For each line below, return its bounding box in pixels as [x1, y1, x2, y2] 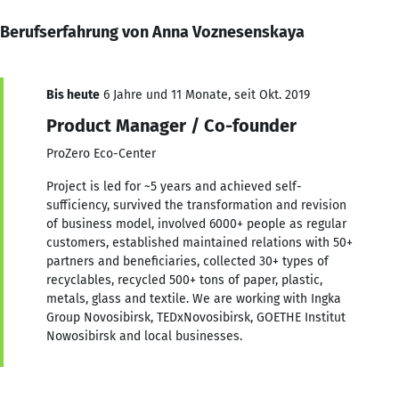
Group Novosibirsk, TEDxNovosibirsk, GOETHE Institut [46, 309, 346, 325]
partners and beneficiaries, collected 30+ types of [46, 253, 329, 269]
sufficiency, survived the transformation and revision [46, 197, 346, 213]
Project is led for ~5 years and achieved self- [46, 178, 302, 194]
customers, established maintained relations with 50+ [46, 234, 353, 250]
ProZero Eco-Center [46, 145, 156, 161]
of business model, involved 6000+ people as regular [46, 216, 346, 232]
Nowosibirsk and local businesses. [46, 328, 242, 344]
